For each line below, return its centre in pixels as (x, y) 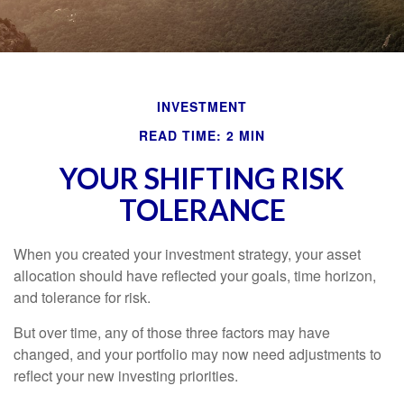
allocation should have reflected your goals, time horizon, (195, 275)
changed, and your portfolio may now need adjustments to (197, 354)
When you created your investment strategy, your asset (187, 254)
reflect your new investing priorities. (126, 376)
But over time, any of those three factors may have (172, 332)
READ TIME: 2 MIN (202, 135)
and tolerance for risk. (82, 297)
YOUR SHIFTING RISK (202, 178)
